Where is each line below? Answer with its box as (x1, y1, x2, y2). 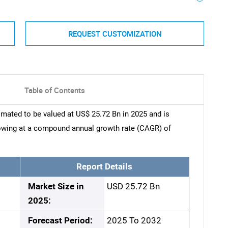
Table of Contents (24, 85, 85, 96)
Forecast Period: (28, 216, 93, 226)
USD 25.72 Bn (106, 182, 160, 192)
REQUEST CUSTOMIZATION (68, 28, 162, 39)
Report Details (76, 162, 133, 172)
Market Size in (28, 182, 84, 192)
